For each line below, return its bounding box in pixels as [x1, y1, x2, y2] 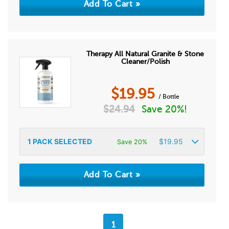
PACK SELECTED [31, 137, 92, 146]
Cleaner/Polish [121, 58, 170, 65]
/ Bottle [158, 93, 180, 100]
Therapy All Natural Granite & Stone [86, 50, 204, 58]
